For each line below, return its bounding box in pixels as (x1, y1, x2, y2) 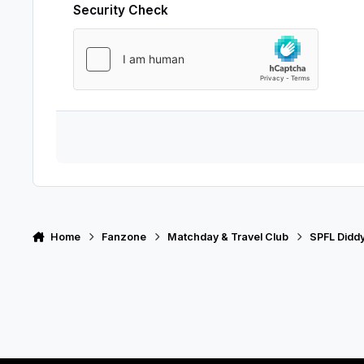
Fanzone (102, 230, 147, 243)
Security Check (73, 2, 168, 18)
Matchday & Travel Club (167, 230, 289, 243)
